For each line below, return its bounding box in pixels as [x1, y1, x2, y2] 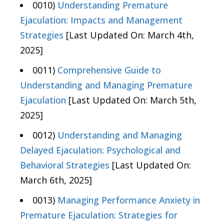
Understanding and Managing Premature [20, 79, 192, 91]
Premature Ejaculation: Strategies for [20, 209, 177, 221]
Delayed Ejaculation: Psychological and [20, 144, 180, 156]
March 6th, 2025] [20, 174, 92, 186]
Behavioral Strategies [20, 159, 109, 171]
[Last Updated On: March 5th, [66, 94, 196, 106]
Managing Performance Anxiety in [57, 194, 200, 206]
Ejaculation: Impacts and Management [20, 14, 182, 26]
